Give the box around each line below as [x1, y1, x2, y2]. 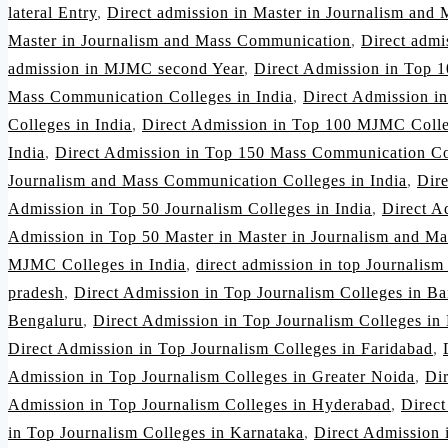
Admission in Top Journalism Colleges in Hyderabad [8, 396, 391, 414]
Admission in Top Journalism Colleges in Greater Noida [8, 368, 415, 386]
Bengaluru [8, 312, 83, 330]
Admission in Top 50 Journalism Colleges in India [8, 200, 372, 218]
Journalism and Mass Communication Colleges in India [8, 172, 407, 190]
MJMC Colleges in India [8, 256, 186, 274]
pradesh [8, 284, 64, 302]
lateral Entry [8, 4, 97, 22]
